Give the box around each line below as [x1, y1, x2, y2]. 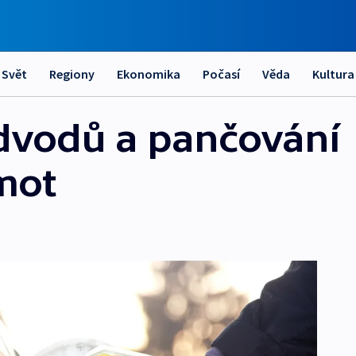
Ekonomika [117, 66, 180, 82]
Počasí [203, 66, 240, 82]
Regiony [49, 66, 95, 82]
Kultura [312, 66, 354, 82]
